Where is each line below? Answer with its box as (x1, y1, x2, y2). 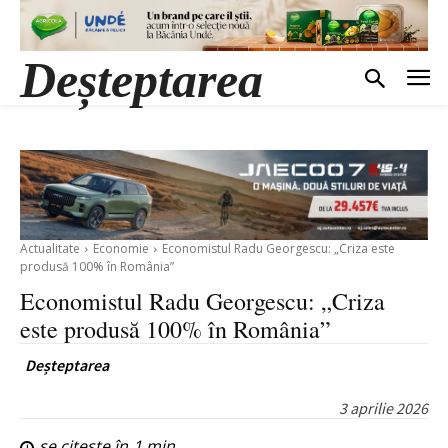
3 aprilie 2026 (339, 398, 428, 419)
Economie (93, 240, 149, 258)
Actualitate (20, 240, 80, 258)
